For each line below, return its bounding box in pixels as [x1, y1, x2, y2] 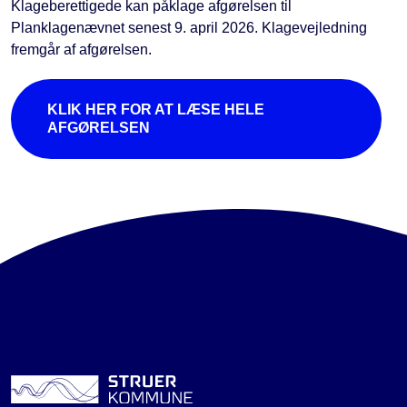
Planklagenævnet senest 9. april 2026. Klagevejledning [11, 20, 367, 36]
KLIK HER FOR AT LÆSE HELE [47, 102, 264, 118]
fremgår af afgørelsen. [11, 42, 152, 58]
